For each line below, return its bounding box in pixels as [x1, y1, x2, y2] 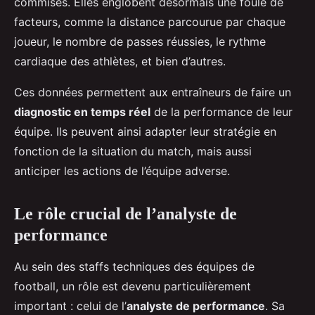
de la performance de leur [150, 105, 292, 120]
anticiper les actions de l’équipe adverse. [14, 164, 230, 179]
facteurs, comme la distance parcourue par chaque [14, 15, 285, 30]
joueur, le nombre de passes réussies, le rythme [14, 34, 266, 49]
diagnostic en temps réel [14, 105, 150, 120]
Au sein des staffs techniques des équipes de [14, 259, 255, 274]
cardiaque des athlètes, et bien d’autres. [14, 54, 226, 69]
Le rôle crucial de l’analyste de [14, 205, 237, 224]
